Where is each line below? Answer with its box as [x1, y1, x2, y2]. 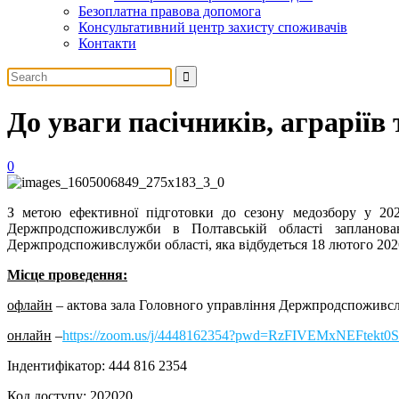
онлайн [7, 327, 52, 343]
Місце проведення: [7, 266, 127, 282]
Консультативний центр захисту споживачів [78, 20, 347, 35]
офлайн [7, 297, 53, 313]
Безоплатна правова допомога [78, 4, 261, 19]
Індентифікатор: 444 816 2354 [7, 357, 187, 373]
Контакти [78, 36, 136, 51]
